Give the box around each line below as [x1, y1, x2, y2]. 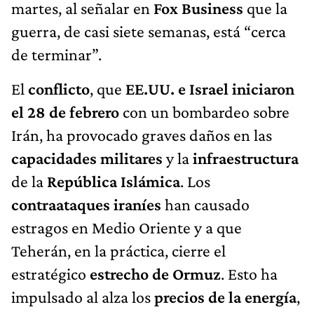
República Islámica [47, 171, 180, 191]
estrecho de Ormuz [90, 264, 221, 283]
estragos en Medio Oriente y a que [11, 217, 242, 237]
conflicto [28, 78, 90, 98]
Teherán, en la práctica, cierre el [11, 240, 226, 260]
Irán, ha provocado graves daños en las [11, 125, 272, 144]
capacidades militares [11, 148, 163, 168]
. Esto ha [221, 264, 278, 283]
